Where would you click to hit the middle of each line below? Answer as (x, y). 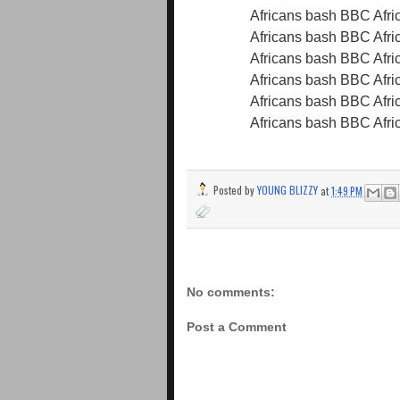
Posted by (235, 190)
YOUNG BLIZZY (287, 190)
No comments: (231, 292)
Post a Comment (237, 326)
